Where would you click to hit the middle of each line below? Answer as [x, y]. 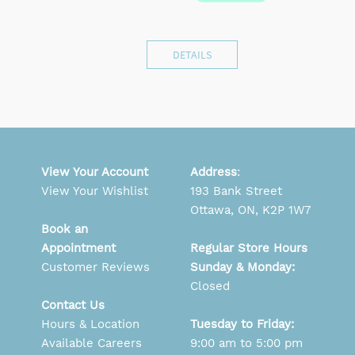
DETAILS [193, 54]
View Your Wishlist [95, 191]
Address [214, 172]
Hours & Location [90, 324]
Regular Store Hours [249, 248]
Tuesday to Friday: [242, 324]
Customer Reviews [95, 267]
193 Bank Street [236, 191]
